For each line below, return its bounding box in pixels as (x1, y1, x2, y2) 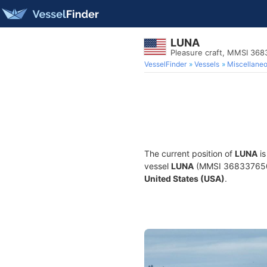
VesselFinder (144, 60, 187, 69)
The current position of (144, 148, 235, 159)
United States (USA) (144, 173, 225, 184)
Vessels (194, 60, 219, 69)
